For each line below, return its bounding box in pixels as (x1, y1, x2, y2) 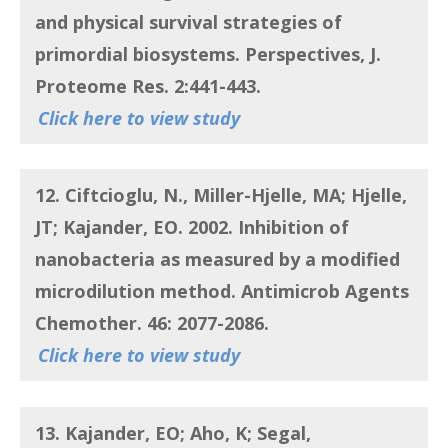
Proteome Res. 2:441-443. (35, 74, 266, 99)
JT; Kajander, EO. (35, 215, 183, 240)
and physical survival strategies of (35, 10, 342, 35)
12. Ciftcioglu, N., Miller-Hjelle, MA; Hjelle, (35, 183, 407, 208)
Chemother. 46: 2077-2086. (35, 311, 274, 336)
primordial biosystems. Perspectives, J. (35, 42, 381, 67)
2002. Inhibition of (183, 215, 349, 240)
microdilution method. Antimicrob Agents (35, 279, 409, 304)
